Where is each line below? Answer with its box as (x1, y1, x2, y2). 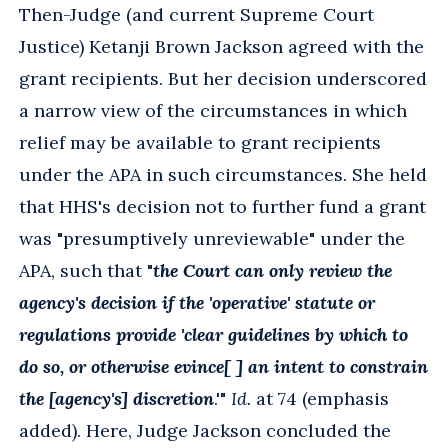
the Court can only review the (153, 258, 392, 282)
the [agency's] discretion (19, 386, 214, 410)
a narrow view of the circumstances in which (19, 98, 407, 122)
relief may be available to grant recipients (19, 130, 381, 154)
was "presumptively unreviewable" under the (19, 226, 405, 250)
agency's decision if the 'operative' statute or (19, 290, 375, 314)
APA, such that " (19, 258, 153, 282)
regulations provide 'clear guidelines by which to (19, 322, 408, 346)
